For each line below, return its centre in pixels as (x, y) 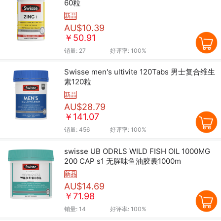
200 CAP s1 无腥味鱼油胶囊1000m (123, 161)
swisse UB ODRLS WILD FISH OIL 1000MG (137, 151)
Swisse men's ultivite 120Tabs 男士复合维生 (140, 72)
